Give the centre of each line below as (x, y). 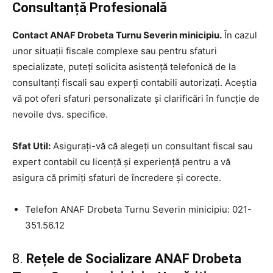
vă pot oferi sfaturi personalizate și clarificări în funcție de (136, 98)
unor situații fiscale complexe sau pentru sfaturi (115, 51)
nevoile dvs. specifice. (60, 114)
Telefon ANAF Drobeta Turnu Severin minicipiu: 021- (138, 209)
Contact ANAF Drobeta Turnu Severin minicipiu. (117, 35)
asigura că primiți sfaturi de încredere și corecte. (117, 177)
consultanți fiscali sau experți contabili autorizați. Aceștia (134, 82)
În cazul (239, 35)
